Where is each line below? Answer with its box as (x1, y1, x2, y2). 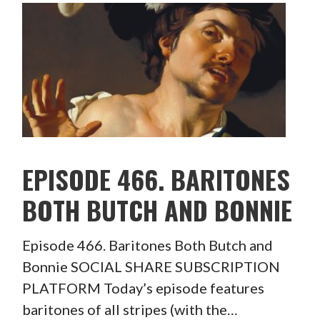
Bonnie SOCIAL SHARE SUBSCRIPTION (21, 258, 280, 276)
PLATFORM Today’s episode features (21, 279, 264, 297)
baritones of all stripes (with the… (21, 301, 238, 319)
